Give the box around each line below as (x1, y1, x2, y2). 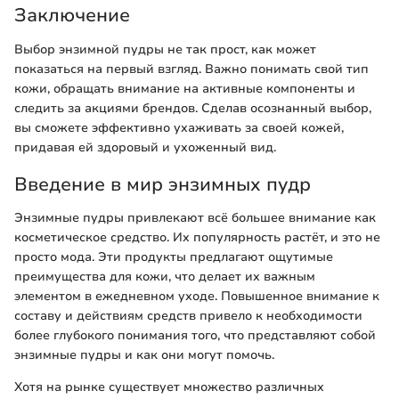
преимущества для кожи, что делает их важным (14, 268, 315, 286)
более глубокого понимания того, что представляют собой (14, 327, 376, 345)
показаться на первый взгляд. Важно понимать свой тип (14, 60, 369, 77)
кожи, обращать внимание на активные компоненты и (14, 79, 355, 97)
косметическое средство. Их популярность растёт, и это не (14, 229, 380, 247)
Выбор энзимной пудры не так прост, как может (14, 40, 316, 58)
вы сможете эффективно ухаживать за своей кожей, (14, 118, 344, 136)
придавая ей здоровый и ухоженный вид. (14, 138, 276, 156)
